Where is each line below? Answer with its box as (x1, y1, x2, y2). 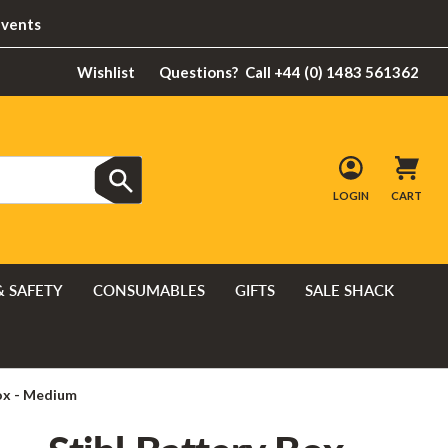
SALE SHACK (305, 279, 394, 300)
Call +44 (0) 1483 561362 (245, 63, 420, 81)
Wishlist (77, 63, 135, 81)
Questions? (158, 63, 238, 81)
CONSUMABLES (93, 279, 205, 300)
